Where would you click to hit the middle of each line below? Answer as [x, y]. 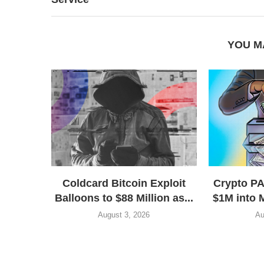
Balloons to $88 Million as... [124, 198]
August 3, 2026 [124, 215]
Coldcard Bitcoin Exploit [124, 184]
